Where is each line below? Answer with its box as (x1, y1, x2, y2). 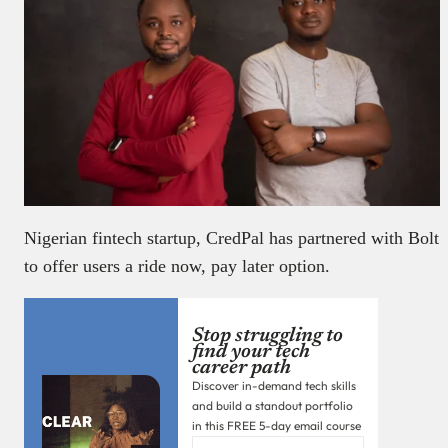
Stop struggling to (192, 325, 343, 346)
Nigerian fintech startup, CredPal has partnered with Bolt (24, 227, 439, 248)
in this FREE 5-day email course (192, 417, 361, 433)
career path (192, 357, 291, 378)
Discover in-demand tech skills (192, 377, 356, 393)
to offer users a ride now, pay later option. (24, 255, 335, 276)
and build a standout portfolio (192, 397, 353, 413)
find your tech (192, 341, 310, 362)
